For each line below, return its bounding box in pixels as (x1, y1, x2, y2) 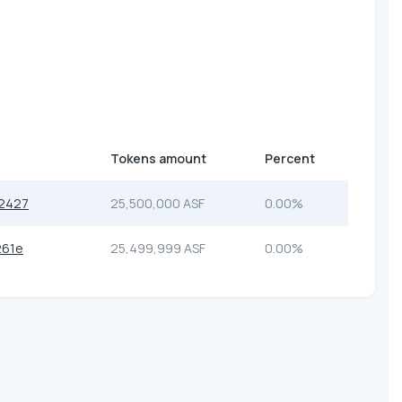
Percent (265, 149, 315, 167)
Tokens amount (110, 149, 206, 167)
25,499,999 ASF (110, 239, 205, 257)
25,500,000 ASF (110, 194, 205, 212)
